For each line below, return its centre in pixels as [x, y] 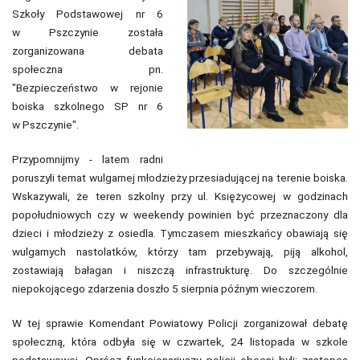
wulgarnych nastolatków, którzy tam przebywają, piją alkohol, [180, 251]
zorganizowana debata [88, 50]
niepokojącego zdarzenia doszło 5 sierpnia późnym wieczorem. [165, 288]
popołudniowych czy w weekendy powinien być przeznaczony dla [180, 214]
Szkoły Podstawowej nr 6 [88, 13]
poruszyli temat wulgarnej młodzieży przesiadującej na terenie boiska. [180, 177]
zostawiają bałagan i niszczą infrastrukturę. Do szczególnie [180, 270]
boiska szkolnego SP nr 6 [88, 106]
